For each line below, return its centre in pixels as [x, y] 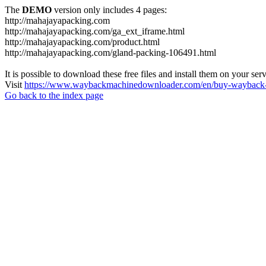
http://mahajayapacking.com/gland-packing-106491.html [110, 53]
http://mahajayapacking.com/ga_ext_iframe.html [95, 31]
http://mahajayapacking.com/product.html [82, 42]
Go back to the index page [54, 95]
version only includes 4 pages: [109, 10]
